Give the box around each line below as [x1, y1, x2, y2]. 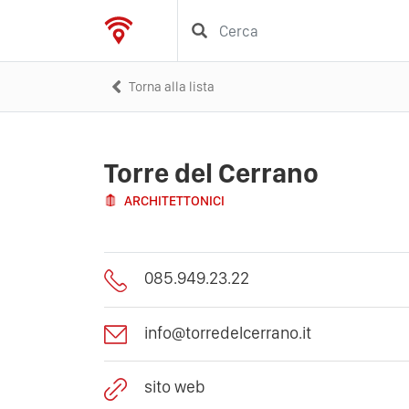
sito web [144, 376, 205, 398]
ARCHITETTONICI [124, 193, 225, 209]
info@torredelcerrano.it [144, 321, 311, 343]
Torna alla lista [129, 78, 215, 95]
